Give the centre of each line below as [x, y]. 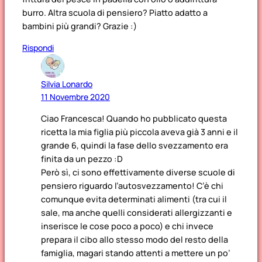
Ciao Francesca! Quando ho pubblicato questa [134, 119]
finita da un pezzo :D [82, 159]
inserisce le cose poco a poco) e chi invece [127, 226]
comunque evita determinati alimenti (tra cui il [134, 199]
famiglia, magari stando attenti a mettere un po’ [135, 253]
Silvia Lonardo [67, 84]
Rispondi [38, 47]
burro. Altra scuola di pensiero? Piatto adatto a [115, 13]
